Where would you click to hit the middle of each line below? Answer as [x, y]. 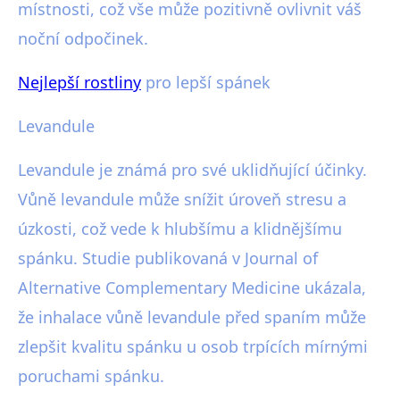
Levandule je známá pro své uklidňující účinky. [192, 170]
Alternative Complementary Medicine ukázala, [192, 288]
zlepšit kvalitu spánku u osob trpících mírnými [193, 347]
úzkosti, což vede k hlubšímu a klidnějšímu [180, 229]
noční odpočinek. [83, 39]
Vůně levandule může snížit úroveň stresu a [182, 200]
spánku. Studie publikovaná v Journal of [168, 258]
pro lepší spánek [206, 83]
